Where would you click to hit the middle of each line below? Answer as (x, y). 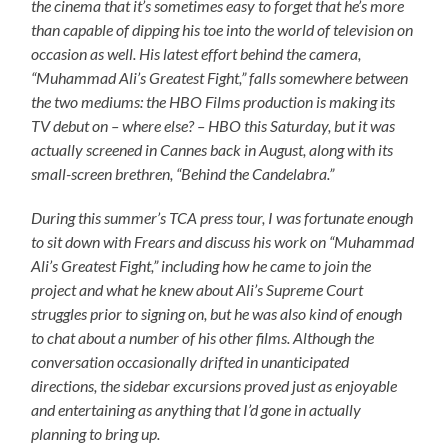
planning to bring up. (96, 433)
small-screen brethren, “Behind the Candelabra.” (183, 173)
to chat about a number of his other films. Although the (203, 337)
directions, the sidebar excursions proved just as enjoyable (214, 385)
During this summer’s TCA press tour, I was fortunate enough (222, 217)
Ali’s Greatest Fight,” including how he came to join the (201, 265)
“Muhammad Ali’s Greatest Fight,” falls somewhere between (220, 77)
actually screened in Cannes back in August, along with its (212, 149)
